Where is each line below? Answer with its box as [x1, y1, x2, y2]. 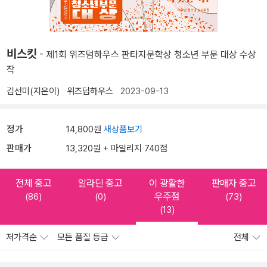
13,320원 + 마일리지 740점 [66, 143, 167, 154]
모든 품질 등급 [57, 232, 111, 243]
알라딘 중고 [78, 177, 122, 190]
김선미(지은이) [7, 86, 60, 97]
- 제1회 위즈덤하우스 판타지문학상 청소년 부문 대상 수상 [37, 49, 256, 61]
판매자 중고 [212, 177, 256, 190]
